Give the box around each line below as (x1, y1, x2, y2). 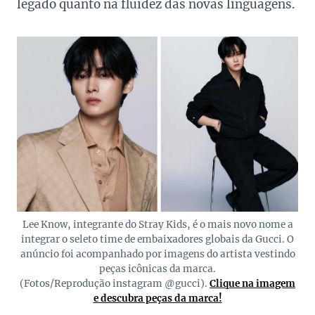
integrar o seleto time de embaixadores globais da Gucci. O (21, 233, 294, 246)
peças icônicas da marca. (99, 263, 216, 276)
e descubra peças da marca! (93, 292, 222, 305)
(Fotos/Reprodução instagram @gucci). (20, 278, 210, 290)
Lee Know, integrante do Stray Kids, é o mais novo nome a (22, 219, 293, 231)
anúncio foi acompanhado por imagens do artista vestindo (20, 248, 295, 261)
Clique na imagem (210, 278, 295, 290)
